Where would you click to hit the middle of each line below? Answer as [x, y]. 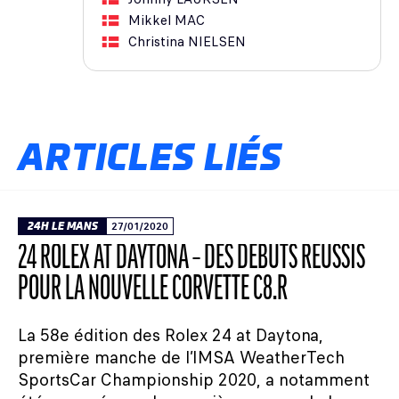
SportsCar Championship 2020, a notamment [194, 380]
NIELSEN [217, 42]
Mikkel [150, 21]
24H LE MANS [63, 227]
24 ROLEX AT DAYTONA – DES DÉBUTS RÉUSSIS [191, 260]
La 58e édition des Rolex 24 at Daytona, [171, 336]
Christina [156, 42]
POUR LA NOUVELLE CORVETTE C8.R [153, 291]
